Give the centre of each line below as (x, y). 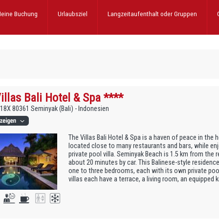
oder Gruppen (179, 14)
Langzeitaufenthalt (134, 14)
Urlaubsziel (73, 14)
